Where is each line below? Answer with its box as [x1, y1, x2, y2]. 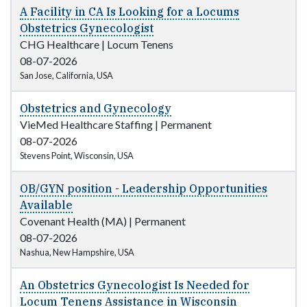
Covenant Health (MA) [20, 214, 127, 228]
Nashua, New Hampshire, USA [20, 247, 134, 258]
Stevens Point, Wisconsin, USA [20, 150, 134, 162]
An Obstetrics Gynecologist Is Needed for [20, 278, 249, 293]
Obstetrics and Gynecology [20, 101, 171, 116]
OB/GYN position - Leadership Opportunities [20, 182, 267, 196]
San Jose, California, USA [20, 70, 113, 82]
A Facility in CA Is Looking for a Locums [20, 5, 239, 19]
